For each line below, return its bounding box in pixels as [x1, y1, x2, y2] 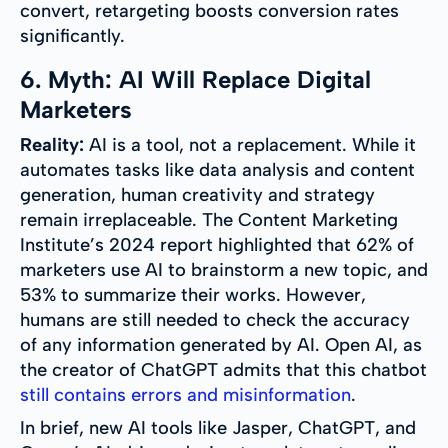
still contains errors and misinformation [20, 384, 351, 407]
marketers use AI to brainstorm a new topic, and [20, 259, 428, 282]
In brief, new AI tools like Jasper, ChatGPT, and [20, 417, 416, 440]
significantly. [20, 25, 125, 48]
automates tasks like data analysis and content [20, 159, 415, 182]
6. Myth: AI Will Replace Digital [20, 65, 371, 95]
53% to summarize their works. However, [20, 284, 366, 307]
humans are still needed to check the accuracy [20, 309, 410, 332]
